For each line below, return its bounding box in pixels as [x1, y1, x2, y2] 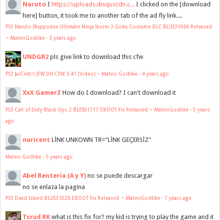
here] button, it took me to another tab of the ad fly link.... [23, 12, 182, 20]
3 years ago [49, 35, 76, 41]
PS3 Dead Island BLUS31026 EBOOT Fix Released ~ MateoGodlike [5, 195, 160, 201]
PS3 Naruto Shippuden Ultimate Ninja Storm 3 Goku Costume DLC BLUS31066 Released [5, 24, 212, 30]
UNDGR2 [23, 53, 49, 61]
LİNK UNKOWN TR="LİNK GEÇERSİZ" [52, 136, 151, 144]
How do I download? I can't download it [62, 89, 176, 97]
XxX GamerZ [23, 89, 61, 97]
